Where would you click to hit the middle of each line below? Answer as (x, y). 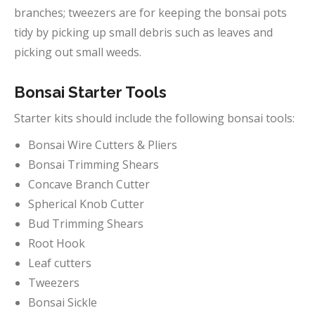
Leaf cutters (60, 263)
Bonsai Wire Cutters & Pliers (103, 145)
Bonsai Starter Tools (90, 92)
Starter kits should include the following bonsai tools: (154, 118)
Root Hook (57, 243)
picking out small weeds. (78, 52)
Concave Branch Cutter (89, 184)
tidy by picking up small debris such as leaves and (143, 32)
